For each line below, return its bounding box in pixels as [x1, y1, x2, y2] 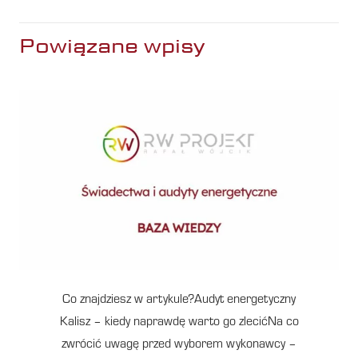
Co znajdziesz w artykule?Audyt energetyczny [62, 293, 296, 307]
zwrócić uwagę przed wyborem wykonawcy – [62, 338, 296, 352]
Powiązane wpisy [19, 33, 205, 60]
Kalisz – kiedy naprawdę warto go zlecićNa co [59, 316, 299, 329]
